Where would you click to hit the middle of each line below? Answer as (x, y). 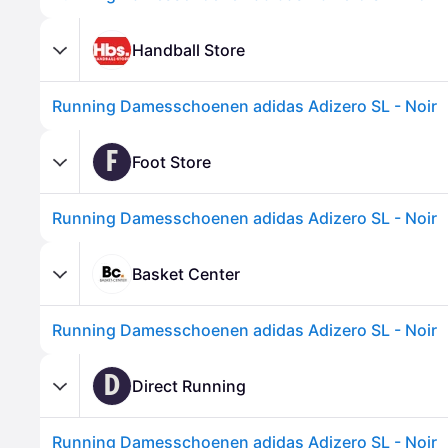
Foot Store (171, 161)
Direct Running (189, 385)
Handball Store (188, 49)
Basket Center (186, 273)
